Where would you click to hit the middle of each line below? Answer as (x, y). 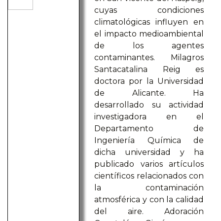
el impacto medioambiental (149, 34)
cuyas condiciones (149, 10)
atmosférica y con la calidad (149, 200)
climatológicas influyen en (149, 22)
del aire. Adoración (149, 212)
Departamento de (149, 129)
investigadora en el (149, 117)
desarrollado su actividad (149, 105)
